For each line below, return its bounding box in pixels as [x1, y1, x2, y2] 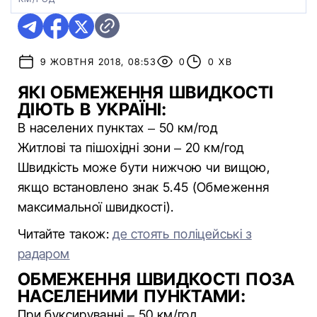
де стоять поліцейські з [113, 226, 252, 241]
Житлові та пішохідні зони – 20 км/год [18, 140, 244, 155]
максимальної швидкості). [18, 200, 174, 214]
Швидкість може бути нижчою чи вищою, [18, 160, 270, 175]
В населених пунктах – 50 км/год [18, 120, 218, 135]
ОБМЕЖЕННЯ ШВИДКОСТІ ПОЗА [18, 269, 295, 289]
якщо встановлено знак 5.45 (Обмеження [18, 180, 270, 195]
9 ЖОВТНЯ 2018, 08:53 [40, 56, 156, 67]
